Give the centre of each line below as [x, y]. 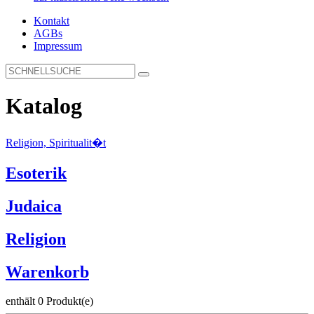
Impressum [58, 46]
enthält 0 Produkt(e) [49, 301]
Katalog [44, 106]
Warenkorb [47, 272]
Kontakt [52, 21]
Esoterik [36, 173]
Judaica [34, 206]
